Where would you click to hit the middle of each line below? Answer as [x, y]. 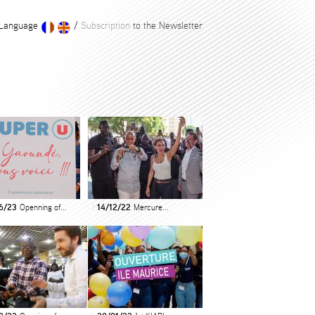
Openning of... [43, 207]
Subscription [105, 26]
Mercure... [151, 207]
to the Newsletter [168, 26]
